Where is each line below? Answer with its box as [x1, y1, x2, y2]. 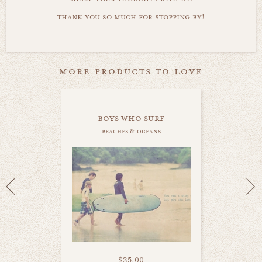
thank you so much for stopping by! [57, 11, 205, 22]
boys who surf [97, 112, 165, 124]
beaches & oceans [101, 126, 161, 136]
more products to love [59, 64, 203, 78]
